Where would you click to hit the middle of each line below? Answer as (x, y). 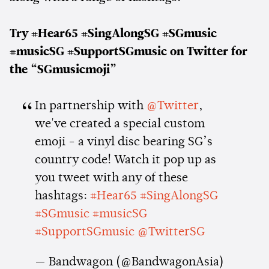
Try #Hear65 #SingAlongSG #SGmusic (113, 34)
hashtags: (62, 196)
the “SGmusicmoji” (63, 70)
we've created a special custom (119, 124)
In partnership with (90, 106)
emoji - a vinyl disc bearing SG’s (123, 142)
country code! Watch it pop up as (125, 160)
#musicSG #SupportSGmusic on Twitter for (128, 52)
